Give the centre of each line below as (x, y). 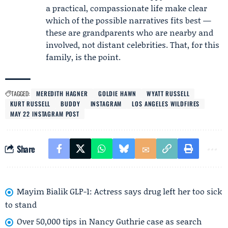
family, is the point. (83, 57)
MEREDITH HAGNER (62, 93)
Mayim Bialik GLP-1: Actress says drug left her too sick (119, 191)
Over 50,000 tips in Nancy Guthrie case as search (109, 221)
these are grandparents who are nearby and (130, 32)
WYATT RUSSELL (168, 93)
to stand (21, 204)
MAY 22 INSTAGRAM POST (45, 114)
